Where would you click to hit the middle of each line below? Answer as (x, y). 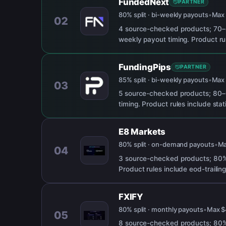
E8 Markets (142, 132)
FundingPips (145, 67)
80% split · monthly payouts (161, 209)
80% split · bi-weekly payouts (163, 15)
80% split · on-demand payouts (166, 145)
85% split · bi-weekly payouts (163, 79)
